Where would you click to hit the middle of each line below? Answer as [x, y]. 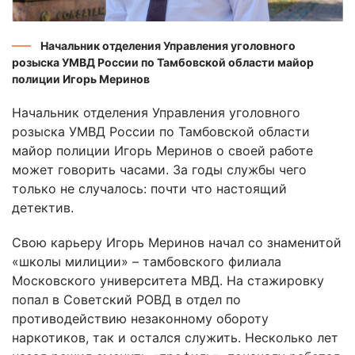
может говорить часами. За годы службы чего [159, 170]
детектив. [43, 208]
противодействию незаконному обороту [140, 319]
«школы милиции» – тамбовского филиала [147, 262]
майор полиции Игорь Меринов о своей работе [162, 151]
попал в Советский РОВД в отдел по [126, 300]
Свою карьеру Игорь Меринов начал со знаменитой [177, 243]
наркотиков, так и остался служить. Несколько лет [175, 338]
